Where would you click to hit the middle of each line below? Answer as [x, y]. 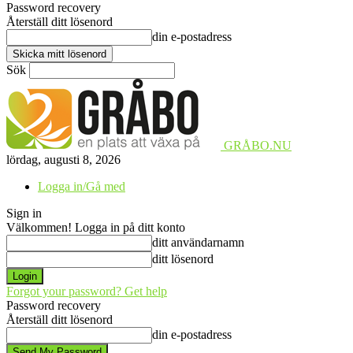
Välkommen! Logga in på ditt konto [96, 227]
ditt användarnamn [198, 242]
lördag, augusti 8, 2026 [63, 160]
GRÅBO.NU [258, 145]
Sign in [24, 213]
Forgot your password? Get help [87, 291]
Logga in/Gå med [82, 186]
